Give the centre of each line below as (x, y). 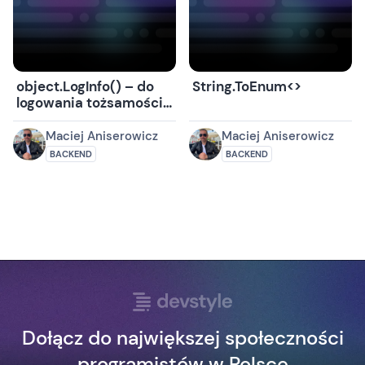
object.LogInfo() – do (85, 86)
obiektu (42, 119)
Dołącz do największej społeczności (182, 338)
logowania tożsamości (90, 103)
